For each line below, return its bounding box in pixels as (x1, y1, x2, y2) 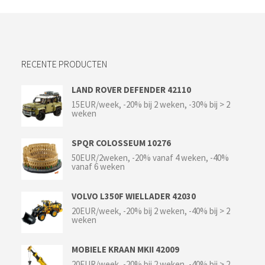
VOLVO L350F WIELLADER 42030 (72, 190, 196, 202)
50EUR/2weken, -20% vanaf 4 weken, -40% (72, 152, 230, 163)
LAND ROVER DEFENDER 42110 (72, 84, 192, 95)
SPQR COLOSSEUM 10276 (72, 137, 172, 148)
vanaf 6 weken (72, 161, 125, 172)
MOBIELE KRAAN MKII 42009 (72, 244, 180, 255)
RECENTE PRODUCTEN (21, 58, 108, 70)
